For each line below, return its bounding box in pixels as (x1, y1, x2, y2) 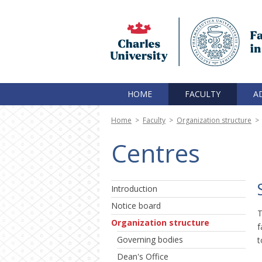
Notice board (111, 200, 161, 211)
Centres (111, 136, 200, 170)
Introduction (111, 183, 157, 194)
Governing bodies (117, 234, 183, 245)
